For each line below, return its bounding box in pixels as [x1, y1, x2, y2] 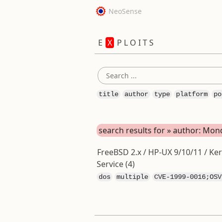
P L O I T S [114, 37, 154, 48]
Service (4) [96, 159, 135, 169]
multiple [116, 173, 148, 181]
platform [175, 90, 208, 98]
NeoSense [106, 6, 142, 16]
